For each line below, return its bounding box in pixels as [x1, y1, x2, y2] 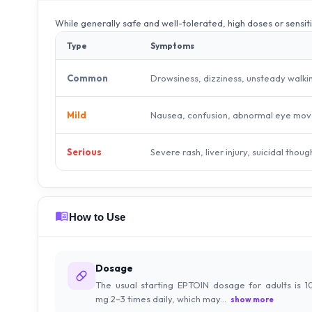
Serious [67, 146, 102, 158]
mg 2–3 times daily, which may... [95, 293, 226, 305]
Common [67, 72, 108, 84]
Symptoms [150, 40, 194, 52]
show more [229, 295, 274, 305]
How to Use [69, 210, 125, 223]
